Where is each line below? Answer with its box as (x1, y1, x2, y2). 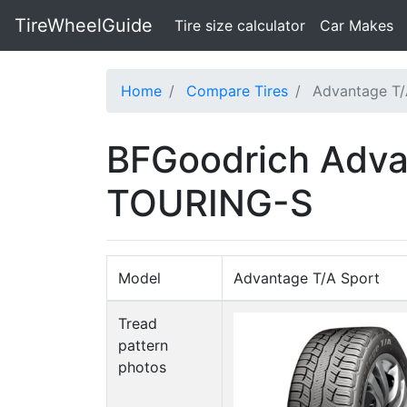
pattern (118, 336, 168, 354)
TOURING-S (106, 181, 313, 225)
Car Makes (320, 16, 393, 35)
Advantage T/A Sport (233, 269, 380, 287)
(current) (304, 15, 364, 34)
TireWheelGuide (15, 15, 153, 36)
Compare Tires (186, 82, 288, 100)
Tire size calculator (174, 16, 305, 35)
